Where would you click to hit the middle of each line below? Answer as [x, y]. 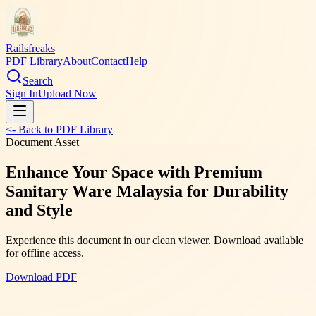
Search [38, 81]
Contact [108, 61]
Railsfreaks [30, 48]
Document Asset [42, 142]
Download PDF [41, 276]
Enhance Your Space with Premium [134, 172]
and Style [39, 210]
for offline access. [45, 253]
